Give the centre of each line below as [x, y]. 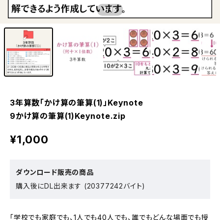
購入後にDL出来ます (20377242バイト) [81, 186]
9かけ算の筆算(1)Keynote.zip [68, 116]
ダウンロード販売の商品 [55, 172]
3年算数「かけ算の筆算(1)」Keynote [77, 103]
